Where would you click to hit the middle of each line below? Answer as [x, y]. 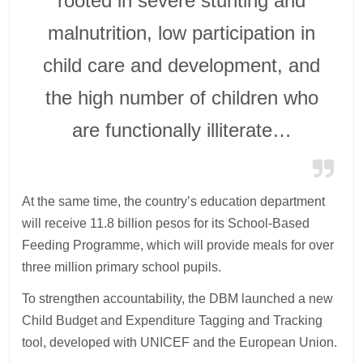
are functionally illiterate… [181, 130]
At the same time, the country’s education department [174, 201]
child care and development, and [181, 65]
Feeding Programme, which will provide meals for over [178, 245]
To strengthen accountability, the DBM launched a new [178, 298]
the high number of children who [181, 97]
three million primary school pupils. [122, 267]
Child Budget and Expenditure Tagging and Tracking [173, 320]
